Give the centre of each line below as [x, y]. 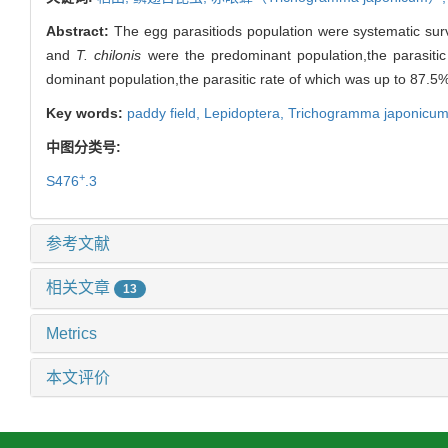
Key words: [86, 112]
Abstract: [80, 30]
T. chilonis [109, 54]
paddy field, [165, 112]
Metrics [71, 333]
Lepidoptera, [246, 112]
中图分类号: [85, 146]
